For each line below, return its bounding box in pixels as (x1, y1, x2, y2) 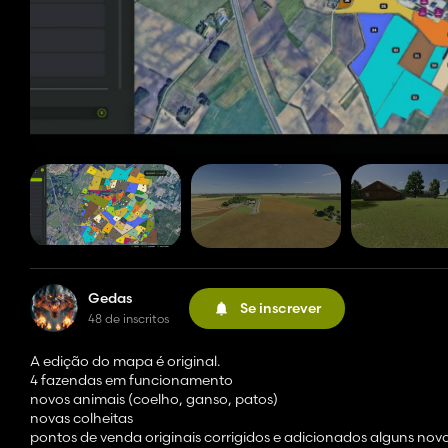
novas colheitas (30, 409, 133, 428)
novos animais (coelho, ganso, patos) (30, 390, 278, 409)
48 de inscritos (88, 311, 169, 327)
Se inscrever (240, 298, 321, 317)
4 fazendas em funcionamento (30, 371, 233, 390)
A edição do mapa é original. (30, 352, 220, 371)
